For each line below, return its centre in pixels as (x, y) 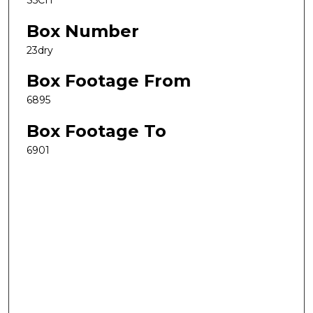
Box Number (83, 31)
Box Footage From (109, 81)
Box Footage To (96, 131)
